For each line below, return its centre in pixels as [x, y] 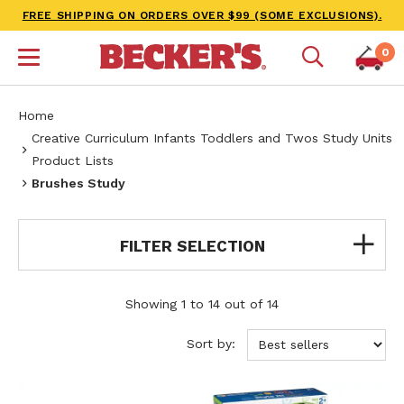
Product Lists [73, 161]
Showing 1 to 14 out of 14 [202, 303]
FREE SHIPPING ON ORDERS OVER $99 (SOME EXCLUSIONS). [202, 15]
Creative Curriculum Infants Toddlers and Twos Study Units [212, 138]
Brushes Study [78, 183]
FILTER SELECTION [193, 246]
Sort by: [213, 343]
